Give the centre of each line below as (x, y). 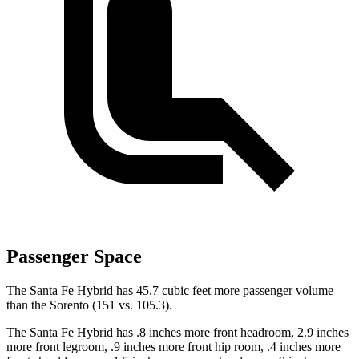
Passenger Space (74, 257)
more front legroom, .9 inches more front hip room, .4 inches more (173, 347)
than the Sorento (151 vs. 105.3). (89, 305)
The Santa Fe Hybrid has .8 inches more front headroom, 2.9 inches (177, 333)
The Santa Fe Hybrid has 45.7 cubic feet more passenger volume (170, 291)
